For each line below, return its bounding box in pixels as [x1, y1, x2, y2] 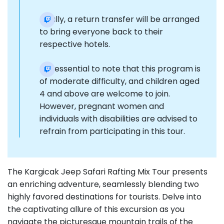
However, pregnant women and [39, 100, 164, 112]
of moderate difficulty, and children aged [39, 75, 199, 87]
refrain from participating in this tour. [39, 125, 185, 137]
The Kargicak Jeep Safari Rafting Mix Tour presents [7, 166, 207, 178]
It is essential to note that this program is [39, 63, 200, 75]
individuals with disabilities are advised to [39, 113, 197, 125]
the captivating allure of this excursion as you [7, 203, 184, 215]
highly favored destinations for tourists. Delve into [7, 191, 201, 203]
